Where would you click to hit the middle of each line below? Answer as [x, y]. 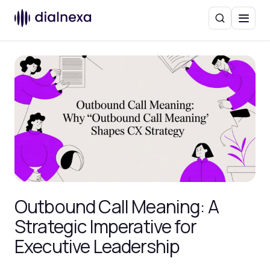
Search [233, 23]
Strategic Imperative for [105, 226]
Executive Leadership [97, 246]
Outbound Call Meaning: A [117, 206]
